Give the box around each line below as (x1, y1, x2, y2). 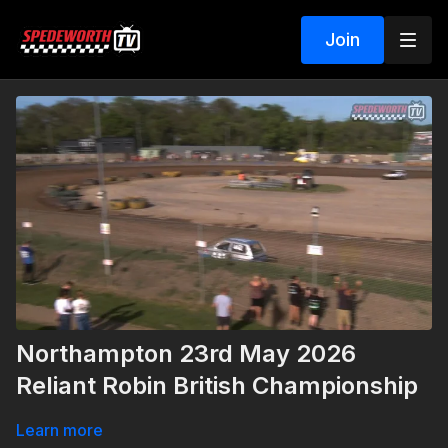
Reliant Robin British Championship (16, 371, 418, 401)
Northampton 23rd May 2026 (16, 339, 356, 369)
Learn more (16, 420, 103, 441)
